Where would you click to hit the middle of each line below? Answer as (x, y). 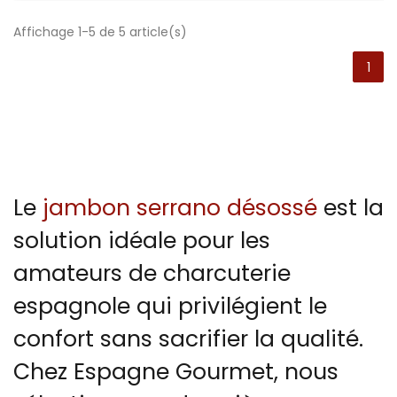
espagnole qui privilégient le (170, 307)
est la (350, 208)
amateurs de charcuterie (152, 274)
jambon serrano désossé (177, 208)
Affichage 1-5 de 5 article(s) (100, 32)
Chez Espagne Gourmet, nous (176, 372)
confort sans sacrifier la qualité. (188, 339)
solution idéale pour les (142, 241)
